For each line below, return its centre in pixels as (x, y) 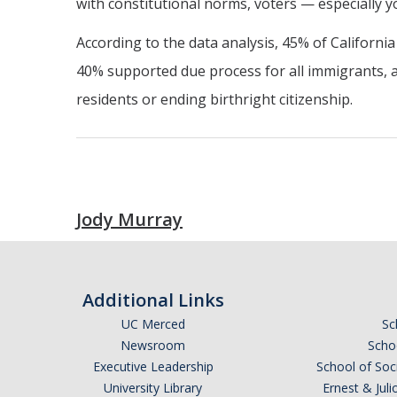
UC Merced (153, 324)
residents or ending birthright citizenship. (214, 99)
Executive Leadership (153, 366)
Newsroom (153, 345)
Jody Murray (129, 219)
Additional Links (153, 300)
